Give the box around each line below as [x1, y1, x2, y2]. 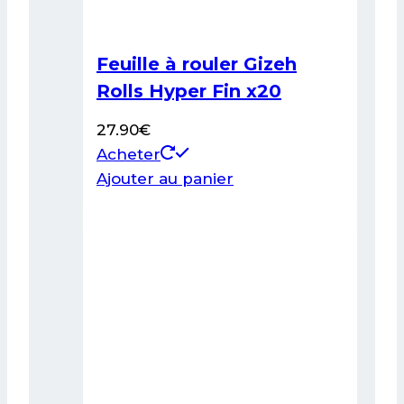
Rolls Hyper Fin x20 [96, 80, 281, 103]
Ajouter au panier [96, 170, 234, 188]
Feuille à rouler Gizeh [96, 53, 297, 76]
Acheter [96, 145, 161, 164]
